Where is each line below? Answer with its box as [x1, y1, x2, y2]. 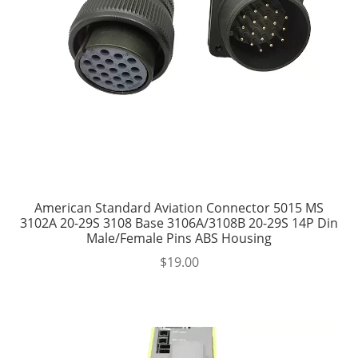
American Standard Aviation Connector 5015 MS [34, 198, 324, 217]
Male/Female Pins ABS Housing [86, 229, 272, 247]
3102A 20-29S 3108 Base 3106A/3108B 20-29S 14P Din [20, 213, 338, 232]
